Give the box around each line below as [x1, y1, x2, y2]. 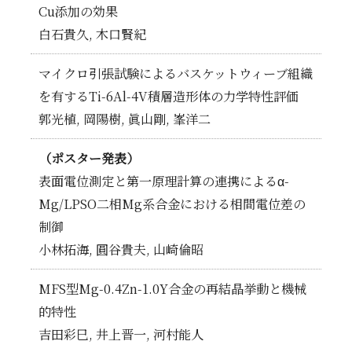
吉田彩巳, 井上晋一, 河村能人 [38, 324, 203, 343]
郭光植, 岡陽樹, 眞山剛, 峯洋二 [38, 109, 211, 128]
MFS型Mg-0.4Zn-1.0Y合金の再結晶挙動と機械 [38, 279, 306, 298]
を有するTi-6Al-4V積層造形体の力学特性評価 [38, 86, 299, 105]
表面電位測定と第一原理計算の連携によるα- [38, 171, 289, 190]
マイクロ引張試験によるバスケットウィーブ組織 [38, 64, 313, 82]
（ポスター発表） [38, 148, 139, 167]
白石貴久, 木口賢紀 [38, 24, 146, 43]
